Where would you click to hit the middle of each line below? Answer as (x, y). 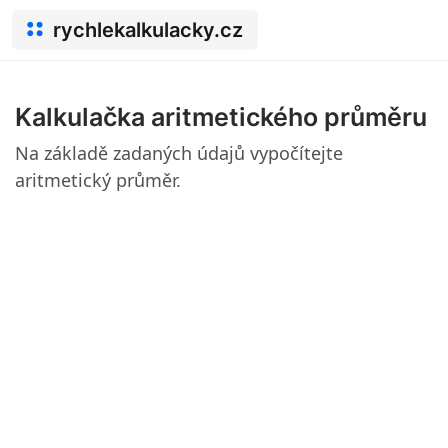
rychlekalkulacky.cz (148, 30)
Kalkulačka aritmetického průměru (221, 117)
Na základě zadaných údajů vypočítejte (179, 153)
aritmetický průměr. (98, 180)
